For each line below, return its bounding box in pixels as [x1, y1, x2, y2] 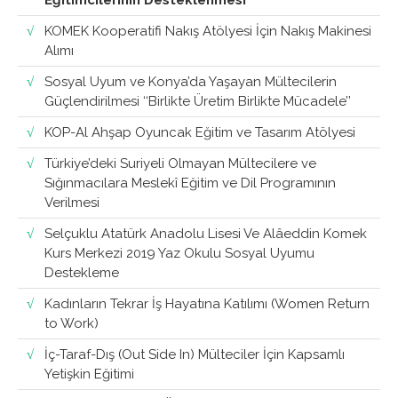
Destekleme [44, 265, 119, 282]
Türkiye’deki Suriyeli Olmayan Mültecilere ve [44, 155, 316, 172]
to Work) [44, 315, 99, 332]
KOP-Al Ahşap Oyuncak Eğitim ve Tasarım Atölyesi [44, 124, 355, 141]
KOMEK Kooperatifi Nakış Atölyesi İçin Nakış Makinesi [44, 23, 371, 40]
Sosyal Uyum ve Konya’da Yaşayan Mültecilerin [44, 74, 337, 91]
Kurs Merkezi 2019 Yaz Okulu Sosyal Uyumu [44, 245, 314, 262]
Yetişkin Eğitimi [44, 366, 134, 383]
